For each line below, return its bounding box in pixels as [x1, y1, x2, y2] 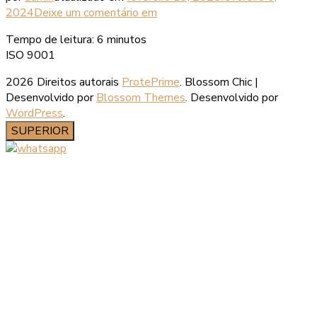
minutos [107, 31, 146, 47]
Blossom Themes [96, 89, 185, 105]
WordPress [6, 105, 63, 121]
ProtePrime [122, 74, 180, 90]
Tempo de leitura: [6, 31, 94, 47]
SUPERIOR [11, 122, 69, 139]
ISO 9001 [6, 47, 55, 63]
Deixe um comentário [34, 4, 142, 21]
